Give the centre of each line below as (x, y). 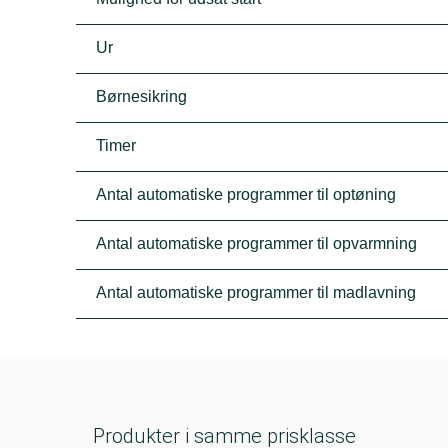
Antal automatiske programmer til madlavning (256, 292)
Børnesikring (142, 96)
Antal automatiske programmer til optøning (246, 194)
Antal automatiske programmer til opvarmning (257, 243)
